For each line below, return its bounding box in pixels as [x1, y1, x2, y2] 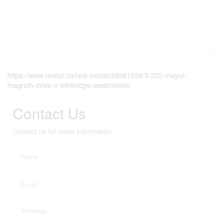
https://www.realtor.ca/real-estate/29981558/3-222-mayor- [7, 70, 187, 80]
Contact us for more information [13, 126, 111, 136]
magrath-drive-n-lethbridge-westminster [7, 80, 131, 90]
